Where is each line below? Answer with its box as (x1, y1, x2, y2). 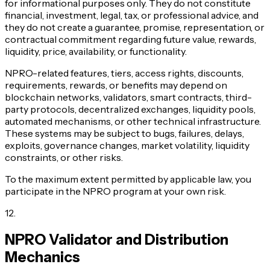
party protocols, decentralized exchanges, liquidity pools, (5, 102, 256, 115)
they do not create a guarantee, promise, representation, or (5, 20, 265, 33)
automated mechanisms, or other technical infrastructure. (5, 115, 261, 127)
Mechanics (5, 248, 80, 266)
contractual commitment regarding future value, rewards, (5, 33, 256, 45)
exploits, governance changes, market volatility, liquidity (5, 139, 250, 151)
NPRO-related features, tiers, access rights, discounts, (5, 66, 243, 79)
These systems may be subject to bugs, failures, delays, (5, 127, 244, 139)
